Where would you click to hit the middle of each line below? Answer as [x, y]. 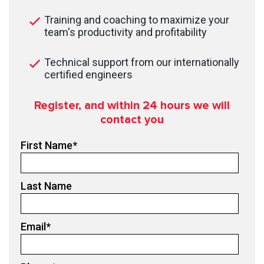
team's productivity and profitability [126, 32]
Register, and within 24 [97, 105]
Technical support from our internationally [142, 62]
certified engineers [88, 74]
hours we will [195, 105]
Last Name [46, 186]
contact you [132, 119]
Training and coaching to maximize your [137, 19]
